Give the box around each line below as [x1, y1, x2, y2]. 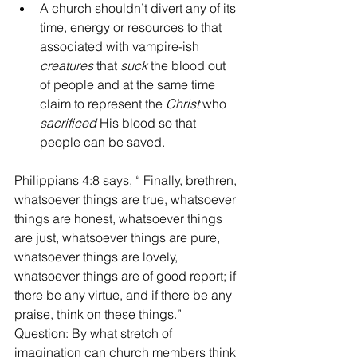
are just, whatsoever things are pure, [14, 229, 223, 245]
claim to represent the [40, 95, 166, 112]
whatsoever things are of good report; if [14, 267, 239, 284]
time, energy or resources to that [40, 18, 225, 35]
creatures [40, 57, 93, 73]
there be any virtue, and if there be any [14, 286, 235, 303]
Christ [166, 95, 199, 112]
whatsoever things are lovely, [14, 248, 181, 265]
